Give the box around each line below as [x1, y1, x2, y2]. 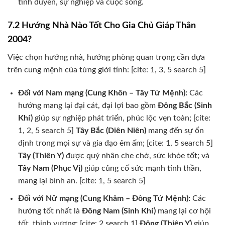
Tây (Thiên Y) [18, 152, 64, 160]
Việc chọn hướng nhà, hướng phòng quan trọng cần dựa [8, 53, 205, 62]
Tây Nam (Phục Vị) [18, 164, 82, 173]
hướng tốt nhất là [18, 206, 82, 215]
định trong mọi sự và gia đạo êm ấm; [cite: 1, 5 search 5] [18, 139, 213, 148]
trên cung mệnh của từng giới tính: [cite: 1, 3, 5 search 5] [8, 66, 206, 74]
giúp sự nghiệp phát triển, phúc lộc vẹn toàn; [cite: [32, 114, 210, 123]
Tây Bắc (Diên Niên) [75, 127, 146, 135]
